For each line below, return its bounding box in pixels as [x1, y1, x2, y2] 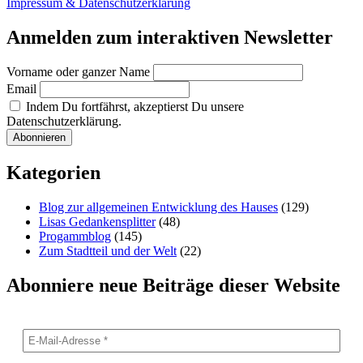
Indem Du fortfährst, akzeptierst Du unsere [23, 100, 244, 114]
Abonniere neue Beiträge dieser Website [6, 275, 340, 297]
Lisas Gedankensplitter [39, 215, 156, 229]
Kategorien [6, 162, 100, 184]
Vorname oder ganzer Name [6, 65, 150, 79]
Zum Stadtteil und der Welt [39, 244, 177, 258]
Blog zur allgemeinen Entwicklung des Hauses [39, 200, 278, 215]
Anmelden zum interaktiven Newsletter [6, 26, 333, 48]
